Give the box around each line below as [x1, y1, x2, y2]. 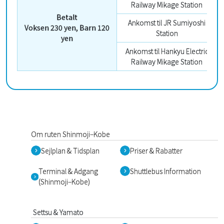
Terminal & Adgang [38, 165, 98, 176]
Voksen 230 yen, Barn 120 [24, 22, 109, 32]
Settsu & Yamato [33, 206, 83, 217]
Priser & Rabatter [130, 145, 183, 155]
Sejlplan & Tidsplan [41, 145, 99, 155]
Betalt [56, 11, 77, 22]
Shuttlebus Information [130, 165, 201, 176]
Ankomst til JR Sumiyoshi [128, 17, 205, 27]
